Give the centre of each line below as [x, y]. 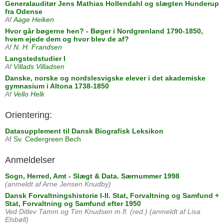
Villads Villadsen [39, 67]
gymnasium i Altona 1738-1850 [57, 86]
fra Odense [24, 12]
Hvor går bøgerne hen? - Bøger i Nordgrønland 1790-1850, [104, 31]
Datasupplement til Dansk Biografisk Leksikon [84, 131]
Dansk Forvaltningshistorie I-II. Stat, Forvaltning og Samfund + [112, 196]
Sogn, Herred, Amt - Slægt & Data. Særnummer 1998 [92, 176]
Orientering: [28, 115]
